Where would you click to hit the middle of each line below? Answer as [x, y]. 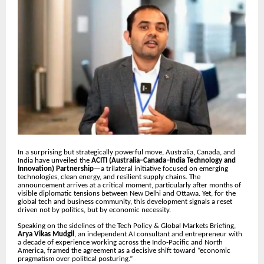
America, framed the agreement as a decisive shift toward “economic [124, 251]
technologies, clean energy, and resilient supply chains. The [109, 177]
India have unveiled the [55, 161]
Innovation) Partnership [56, 169]
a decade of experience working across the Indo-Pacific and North [120, 243]
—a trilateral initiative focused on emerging [161, 169]
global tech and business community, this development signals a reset [125, 202]
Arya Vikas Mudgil [46, 235]
